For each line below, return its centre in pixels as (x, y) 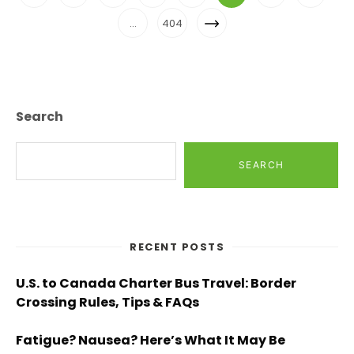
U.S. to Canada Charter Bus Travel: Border (156, 283)
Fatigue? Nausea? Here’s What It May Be (151, 340)
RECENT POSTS (177, 247)
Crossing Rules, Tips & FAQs (107, 302)
